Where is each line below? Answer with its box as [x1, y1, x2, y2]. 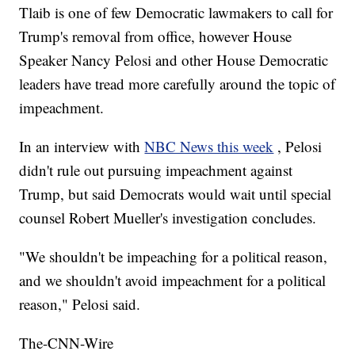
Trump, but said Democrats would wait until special [19, 184, 332, 204]
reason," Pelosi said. [19, 294, 141, 315]
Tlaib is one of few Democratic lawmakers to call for [19, 2, 334, 23]
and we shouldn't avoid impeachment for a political [19, 270, 326, 291]
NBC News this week [144, 136, 274, 157]
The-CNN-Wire [19, 333, 114, 353]
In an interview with [19, 136, 145, 157]
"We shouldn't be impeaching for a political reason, [19, 246, 328, 267]
